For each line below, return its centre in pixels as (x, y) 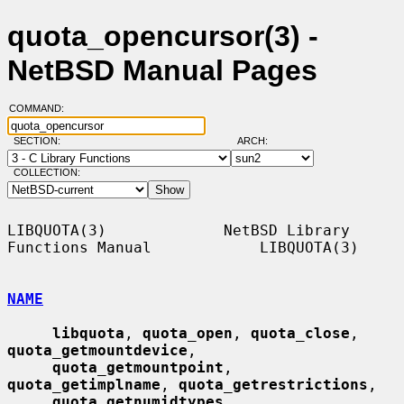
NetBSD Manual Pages (162, 71)
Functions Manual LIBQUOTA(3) (183, 247)
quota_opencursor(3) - (163, 37)
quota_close (300, 333)
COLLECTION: (46, 173)
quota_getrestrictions (273, 384)
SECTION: (41, 141)
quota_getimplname (84, 384)
